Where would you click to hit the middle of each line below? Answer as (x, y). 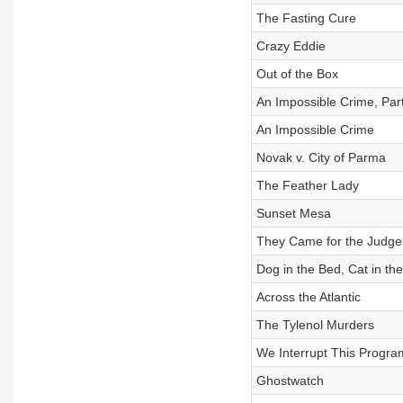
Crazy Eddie (291, 46)
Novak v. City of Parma (321, 157)
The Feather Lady (307, 185)
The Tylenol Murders (315, 325)
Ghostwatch (290, 381)
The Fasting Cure (306, 18)
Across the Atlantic (308, 297)
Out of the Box (297, 74)
